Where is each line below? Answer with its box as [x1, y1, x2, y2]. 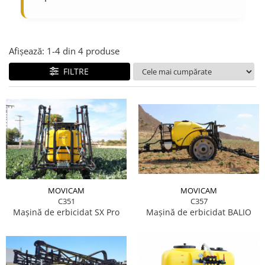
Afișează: [9, 45, 44, 57]
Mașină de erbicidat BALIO [146, 206, 251, 218]
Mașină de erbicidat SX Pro [13, 206, 119, 218]
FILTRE [59, 66, 89, 77]
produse [86, 45, 119, 57]
